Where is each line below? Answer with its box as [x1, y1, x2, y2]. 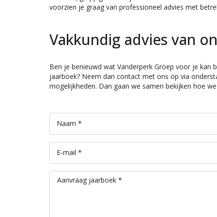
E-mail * [57, 148, 82, 157]
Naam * [57, 119, 82, 128]
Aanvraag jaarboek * [57, 175, 122, 185]
